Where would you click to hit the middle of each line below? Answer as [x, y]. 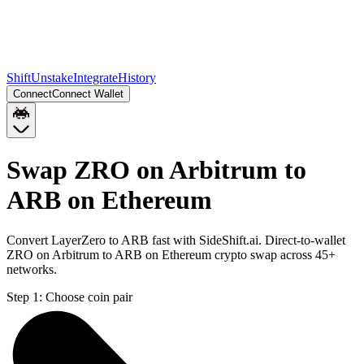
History [137, 78]
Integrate [95, 78]
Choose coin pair [89, 297]
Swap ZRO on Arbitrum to [156, 170]
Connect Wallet [88, 94]
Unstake [52, 78]
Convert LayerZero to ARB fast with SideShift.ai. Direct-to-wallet [176, 240]
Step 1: [24, 297]
